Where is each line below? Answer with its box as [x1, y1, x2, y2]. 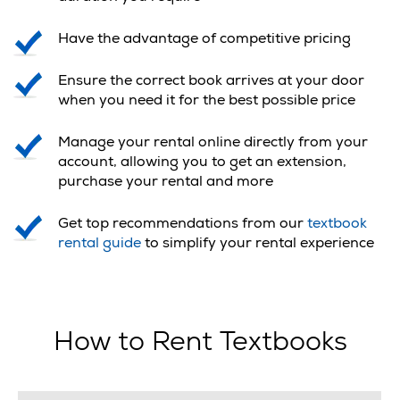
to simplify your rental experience [141, 237, 374, 253]
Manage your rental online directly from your [58, 137, 368, 152]
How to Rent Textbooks [53, 331, 347, 359]
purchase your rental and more [58, 176, 273, 191]
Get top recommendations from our [58, 218, 307, 233]
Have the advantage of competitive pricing [58, 33, 351, 48]
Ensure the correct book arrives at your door [58, 75, 364, 90]
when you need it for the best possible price [58, 95, 355, 110]
